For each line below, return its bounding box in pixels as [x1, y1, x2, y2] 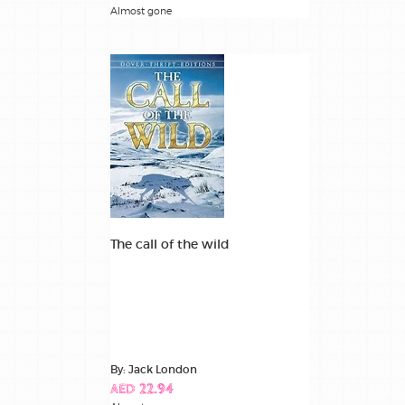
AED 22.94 [110, 381, 174, 398]
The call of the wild [110, 235, 230, 252]
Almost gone [110, 4, 172, 17]
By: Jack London [110, 362, 197, 376]
